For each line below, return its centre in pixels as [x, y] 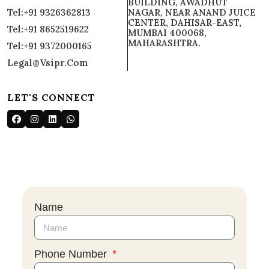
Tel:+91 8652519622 [48, 29]
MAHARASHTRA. [164, 43]
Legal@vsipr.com [48, 63]
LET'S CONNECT [51, 97]
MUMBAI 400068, [167, 33]
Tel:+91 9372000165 [50, 46]
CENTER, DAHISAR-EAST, [185, 23]
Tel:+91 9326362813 [49, 12]
